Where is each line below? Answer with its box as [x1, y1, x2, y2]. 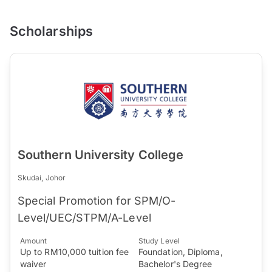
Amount [20, 236, 47, 246]
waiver [20, 259, 47, 270]
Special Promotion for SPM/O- [18, 194, 176, 208]
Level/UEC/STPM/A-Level [18, 211, 151, 225]
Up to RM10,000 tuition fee [20, 246, 129, 257]
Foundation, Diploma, [138, 246, 223, 257]
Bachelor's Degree [138, 259, 212, 270]
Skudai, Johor [18, 173, 66, 183]
